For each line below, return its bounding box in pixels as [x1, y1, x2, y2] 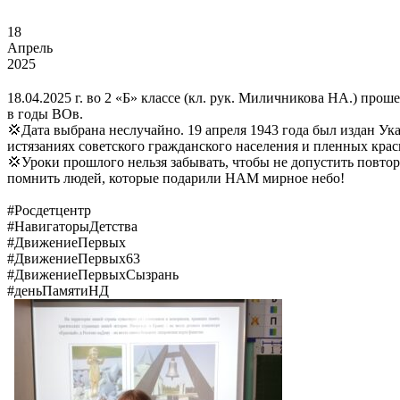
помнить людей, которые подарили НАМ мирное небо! [7, 171, 348, 187]
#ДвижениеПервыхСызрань [7, 267, 182, 283]
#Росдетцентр [7, 203, 95, 219]
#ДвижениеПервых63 [7, 251, 144, 267]
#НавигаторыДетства [7, 219, 141, 235]
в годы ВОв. [7, 106, 87, 122]
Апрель [7, 40, 53, 56]
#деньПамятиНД [7, 283, 109, 299]
